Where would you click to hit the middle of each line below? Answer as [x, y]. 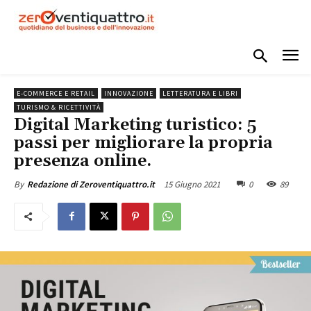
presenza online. [83, 161]
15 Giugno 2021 [192, 184]
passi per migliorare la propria [143, 143]
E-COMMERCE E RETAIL [56, 93]
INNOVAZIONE [129, 93]
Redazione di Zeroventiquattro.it [91, 184]
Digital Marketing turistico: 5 [135, 125]
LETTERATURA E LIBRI [200, 93]
